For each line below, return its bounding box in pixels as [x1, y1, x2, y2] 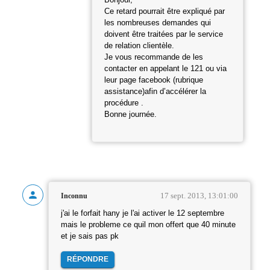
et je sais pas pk [61, 232, 119, 241]
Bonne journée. [104, 110, 157, 119]
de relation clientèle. [104, 42, 174, 51]
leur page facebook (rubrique [104, 76, 203, 85]
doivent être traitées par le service [104, 30, 223, 39]
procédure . [104, 99, 143, 108]
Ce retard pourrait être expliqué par [104, 7, 225, 16]
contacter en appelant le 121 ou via [104, 64, 227, 74]
